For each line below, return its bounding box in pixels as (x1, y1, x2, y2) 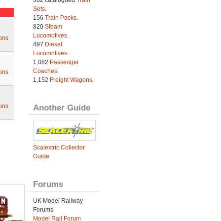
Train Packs (44, 14, 76, 22)
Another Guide (33, 103, 90, 113)
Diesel (44, 41, 62, 48)
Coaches (33, 68, 57, 75)
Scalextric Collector (33, 144, 85, 151)
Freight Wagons (49, 76, 92, 84)
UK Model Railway (33, 197, 83, 205)
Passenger (49, 59, 79, 66)
